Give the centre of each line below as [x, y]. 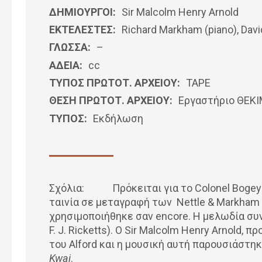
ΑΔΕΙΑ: [66, 65]
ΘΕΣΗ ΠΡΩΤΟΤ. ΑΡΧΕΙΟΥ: [111, 101]
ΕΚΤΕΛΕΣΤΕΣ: [82, 30]
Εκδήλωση [118, 118]
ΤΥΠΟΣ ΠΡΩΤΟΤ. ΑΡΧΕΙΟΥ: [115, 82]
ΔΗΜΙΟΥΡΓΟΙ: [82, 12]
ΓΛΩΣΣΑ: [70, 47]
